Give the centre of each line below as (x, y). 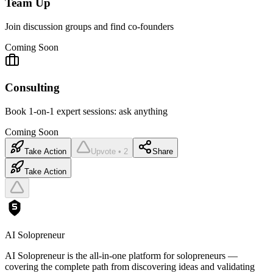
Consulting (32, 88)
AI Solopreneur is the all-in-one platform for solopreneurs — (121, 256)
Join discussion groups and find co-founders (89, 26)
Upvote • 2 (109, 152)
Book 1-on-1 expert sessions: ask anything (86, 112)
